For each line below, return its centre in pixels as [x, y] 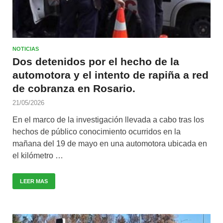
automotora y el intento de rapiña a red [111, 75]
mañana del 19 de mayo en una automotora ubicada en [110, 143]
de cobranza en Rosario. [74, 88]
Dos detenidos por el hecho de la [96, 61]
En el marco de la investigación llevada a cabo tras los [108, 119]
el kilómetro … [38, 155]
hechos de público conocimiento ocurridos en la [97, 131]
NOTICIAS [26, 49]
